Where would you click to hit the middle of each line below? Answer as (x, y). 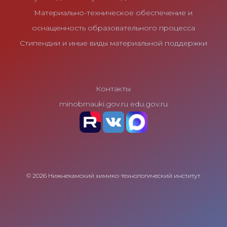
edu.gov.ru (149, 104)
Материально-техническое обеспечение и (113, 12)
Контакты (113, 88)
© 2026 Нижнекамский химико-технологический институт (113, 175)
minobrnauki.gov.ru (93, 104)
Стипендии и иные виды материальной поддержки (113, 43)
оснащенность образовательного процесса (113, 28)
